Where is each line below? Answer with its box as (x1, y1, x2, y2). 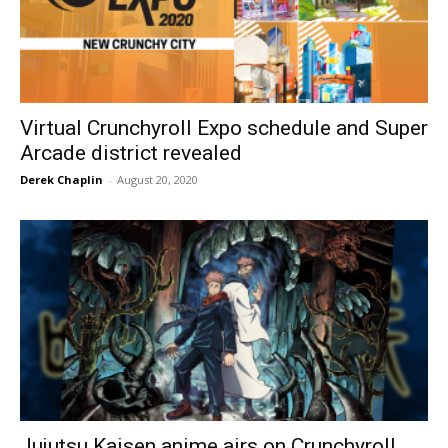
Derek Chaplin (20, 171, 103, 187)
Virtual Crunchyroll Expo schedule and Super (20, 115, 428, 140)
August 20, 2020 (117, 171, 198, 187)
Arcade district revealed (20, 140, 242, 165)
